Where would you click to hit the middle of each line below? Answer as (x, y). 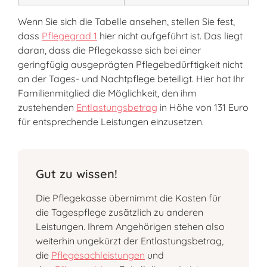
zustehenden (47, 107)
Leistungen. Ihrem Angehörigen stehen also (130, 227)
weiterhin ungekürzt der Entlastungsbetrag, (130, 241)
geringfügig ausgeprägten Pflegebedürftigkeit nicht (130, 64)
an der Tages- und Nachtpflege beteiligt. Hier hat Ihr (131, 78)
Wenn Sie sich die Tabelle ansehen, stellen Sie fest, (126, 21)
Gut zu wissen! (77, 174)
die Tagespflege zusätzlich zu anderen (119, 212)
